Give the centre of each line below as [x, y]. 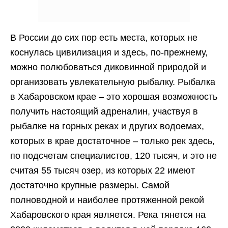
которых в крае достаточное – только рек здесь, [112, 141]
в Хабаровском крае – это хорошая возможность [114, 97]
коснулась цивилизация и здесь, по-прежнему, [109, 52]
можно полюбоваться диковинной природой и [108, 67]
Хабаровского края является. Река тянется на [108, 215]
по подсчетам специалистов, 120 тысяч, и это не [113, 156]
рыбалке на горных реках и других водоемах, [107, 126]
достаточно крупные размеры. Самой [90, 185]
